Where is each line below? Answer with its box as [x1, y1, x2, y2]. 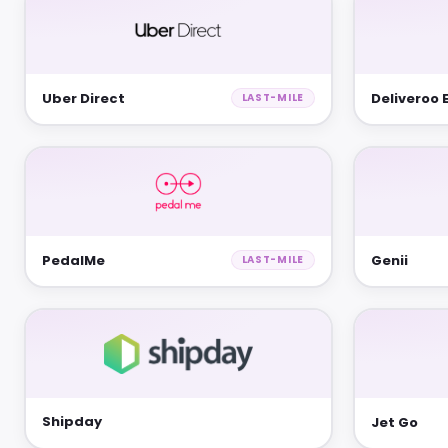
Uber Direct [42, 88, 125, 108]
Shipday [42, 412, 102, 431]
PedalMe [42, 250, 105, 270]
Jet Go [371, 412, 418, 432]
